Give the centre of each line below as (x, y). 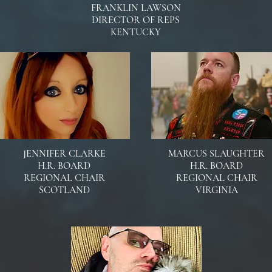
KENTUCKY (136, 32)
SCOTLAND (64, 190)
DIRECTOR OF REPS (136, 20)
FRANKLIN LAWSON (136, 8)
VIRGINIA (216, 190)
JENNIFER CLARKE (64, 154)
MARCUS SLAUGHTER (216, 154)
